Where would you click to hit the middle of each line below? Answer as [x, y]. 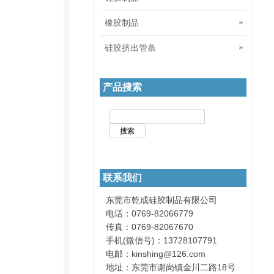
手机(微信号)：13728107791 [161, 240]
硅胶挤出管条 [130, 48]
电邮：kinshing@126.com [156, 254]
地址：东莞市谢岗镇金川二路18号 [171, 267]
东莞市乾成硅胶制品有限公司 [161, 200]
